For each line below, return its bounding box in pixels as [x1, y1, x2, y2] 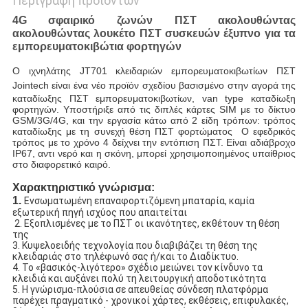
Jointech [12, 80, 49, 91]
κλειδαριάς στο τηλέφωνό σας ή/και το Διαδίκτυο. [12, 251, 239, 263]
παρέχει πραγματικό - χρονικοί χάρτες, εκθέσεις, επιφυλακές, [12, 295, 289, 307]
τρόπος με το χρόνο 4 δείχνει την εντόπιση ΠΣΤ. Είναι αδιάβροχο [12, 137, 296, 148]
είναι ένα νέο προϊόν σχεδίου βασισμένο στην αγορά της [52, 80, 296, 91]
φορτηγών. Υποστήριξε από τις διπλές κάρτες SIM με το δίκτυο [12, 104, 296, 115]
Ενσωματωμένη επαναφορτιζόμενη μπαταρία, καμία [23, 195, 254, 207]
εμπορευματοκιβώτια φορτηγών [12, 41, 181, 53]
